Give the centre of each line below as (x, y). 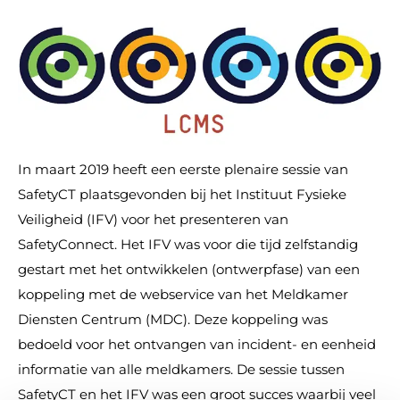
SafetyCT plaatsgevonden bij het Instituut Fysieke (182, 195)
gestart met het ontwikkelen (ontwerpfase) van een (189, 270)
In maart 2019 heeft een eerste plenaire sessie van (183, 170)
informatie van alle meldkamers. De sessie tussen (181, 370)
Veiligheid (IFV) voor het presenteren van (153, 220)
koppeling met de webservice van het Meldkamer (183, 295)
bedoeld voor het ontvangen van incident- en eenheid (197, 345)
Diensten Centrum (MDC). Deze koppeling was (173, 320)
